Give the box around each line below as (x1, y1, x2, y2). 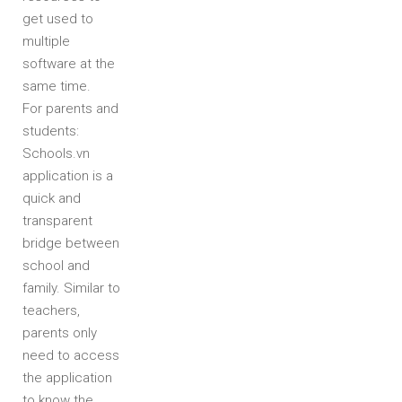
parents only (22, 325, 97, 341)
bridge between (22, 235, 119, 251)
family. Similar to (22, 280, 120, 296)
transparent (22, 213, 92, 229)
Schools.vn (22, 145, 90, 162)
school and (22, 258, 90, 274)
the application (22, 370, 112, 386)
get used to (22, 11, 93, 27)
